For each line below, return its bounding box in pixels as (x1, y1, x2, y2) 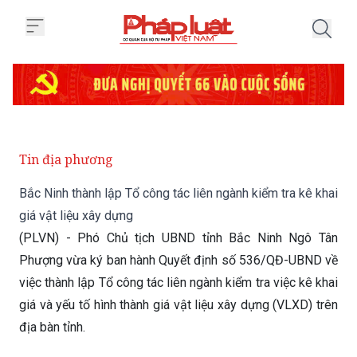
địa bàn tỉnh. (19, 278, 85, 293)
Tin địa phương (19, 109, 113, 127)
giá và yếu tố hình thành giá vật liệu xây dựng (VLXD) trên (19, 256, 338, 271)
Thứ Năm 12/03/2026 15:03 (19, 326, 159, 339)
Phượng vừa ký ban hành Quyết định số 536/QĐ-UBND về (19, 211, 338, 226)
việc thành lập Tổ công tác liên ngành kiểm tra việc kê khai (19, 233, 338, 249)
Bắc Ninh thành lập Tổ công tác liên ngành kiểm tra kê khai (19, 144, 338, 159)
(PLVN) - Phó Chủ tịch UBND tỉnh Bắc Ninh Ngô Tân (19, 189, 338, 204)
